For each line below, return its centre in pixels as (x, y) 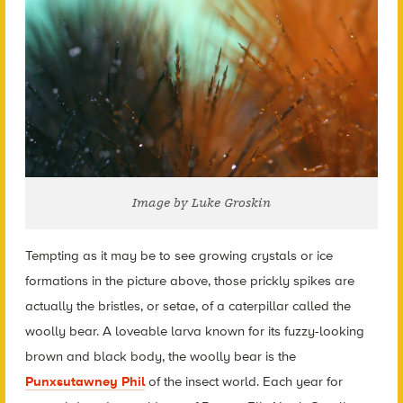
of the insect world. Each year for (243, 381)
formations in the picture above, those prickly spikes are (189, 280)
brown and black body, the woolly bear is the (160, 356)
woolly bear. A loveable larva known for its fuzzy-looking (194, 331)
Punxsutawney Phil (85, 381)
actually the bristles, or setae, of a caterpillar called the (188, 305)
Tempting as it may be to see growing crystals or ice (179, 255)
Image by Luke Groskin (201, 202)
